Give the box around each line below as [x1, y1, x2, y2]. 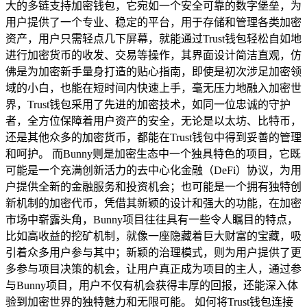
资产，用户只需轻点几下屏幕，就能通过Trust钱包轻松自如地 [5, 32, 302, 45]
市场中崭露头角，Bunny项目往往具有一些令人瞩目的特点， [5, 213, 298, 225]
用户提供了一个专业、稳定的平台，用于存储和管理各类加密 [5, 16, 302, 28]
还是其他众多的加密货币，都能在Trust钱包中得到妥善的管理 [5, 131, 302, 143]
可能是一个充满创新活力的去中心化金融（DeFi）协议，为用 [5, 164, 302, 176]
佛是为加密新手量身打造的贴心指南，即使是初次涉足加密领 [5, 65, 302, 77]
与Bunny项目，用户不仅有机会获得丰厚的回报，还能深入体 [5, 279, 298, 291]
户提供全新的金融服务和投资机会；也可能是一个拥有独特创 [5, 180, 302, 193]
